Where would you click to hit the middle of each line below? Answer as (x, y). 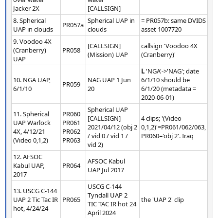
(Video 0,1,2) (31, 140)
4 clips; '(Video (161, 118)
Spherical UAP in (111, 20)
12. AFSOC (28, 156)
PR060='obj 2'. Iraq (167, 136)
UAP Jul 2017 (106, 170)
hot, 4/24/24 (31, 208)
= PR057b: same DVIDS (173, 20)
